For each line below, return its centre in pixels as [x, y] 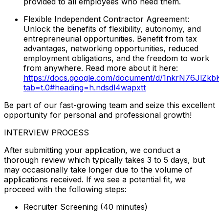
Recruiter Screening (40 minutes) [86, 207]
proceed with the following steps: [65, 189]
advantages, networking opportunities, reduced [111, 48]
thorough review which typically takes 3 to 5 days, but [104, 160]
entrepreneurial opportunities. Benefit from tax [110, 38]
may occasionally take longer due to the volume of [98, 169]
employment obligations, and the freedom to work [116, 58]
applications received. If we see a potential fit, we [95, 179]
